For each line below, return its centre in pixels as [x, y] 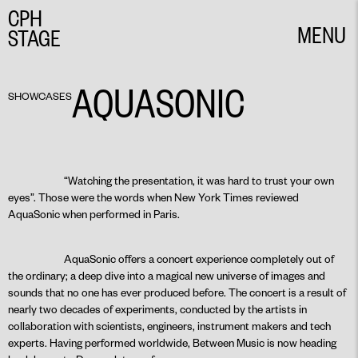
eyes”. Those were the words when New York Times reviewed [153, 197]
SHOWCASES [40, 96]
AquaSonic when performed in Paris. [94, 214]
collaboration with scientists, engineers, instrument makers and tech [169, 326]
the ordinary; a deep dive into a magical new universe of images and [167, 275]
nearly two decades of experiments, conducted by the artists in [157, 309]
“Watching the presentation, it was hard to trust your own [199, 180]
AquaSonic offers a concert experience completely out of [199, 259]
